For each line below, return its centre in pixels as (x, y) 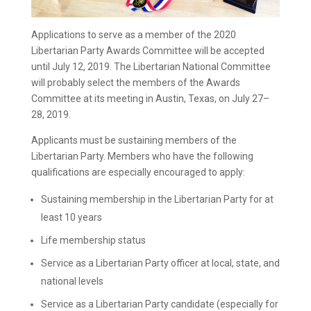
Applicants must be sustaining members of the (134, 140)
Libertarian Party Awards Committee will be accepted (148, 50)
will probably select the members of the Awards (135, 82)
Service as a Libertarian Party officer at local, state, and (160, 263)
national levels (72, 281)
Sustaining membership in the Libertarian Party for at (157, 199)
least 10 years (71, 217)
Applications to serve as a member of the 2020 (133, 34)
